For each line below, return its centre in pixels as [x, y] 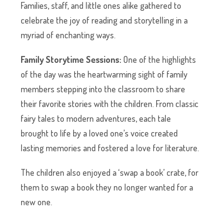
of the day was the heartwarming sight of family [104, 74]
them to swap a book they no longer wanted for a [107, 187]
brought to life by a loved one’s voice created [99, 133]
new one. [37, 202]
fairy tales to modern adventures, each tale [96, 119]
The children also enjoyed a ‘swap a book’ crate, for [110, 173]
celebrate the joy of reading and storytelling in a [104, 20]
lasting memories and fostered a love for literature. [110, 148]
